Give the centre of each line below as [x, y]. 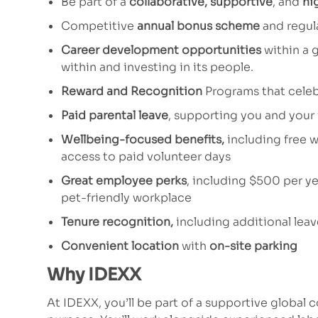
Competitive [99, 26]
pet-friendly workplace [126, 198]
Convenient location [120, 246]
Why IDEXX [94, 275]
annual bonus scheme [198, 26]
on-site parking [253, 246]
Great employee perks [124, 181]
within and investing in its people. [157, 67]
